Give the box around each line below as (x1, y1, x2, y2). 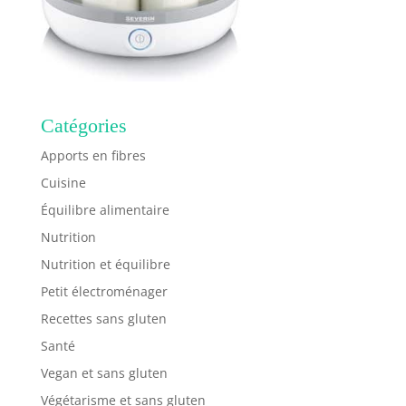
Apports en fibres (40, 146, 146, 164)
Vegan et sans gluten (40, 363, 168, 382)
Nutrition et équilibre (40, 255, 170, 273)
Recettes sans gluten (40, 309, 167, 327)
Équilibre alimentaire (40, 200, 169, 218)
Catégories (40, 113, 127, 137)
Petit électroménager (40, 282, 168, 300)
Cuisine (40, 173, 86, 191)
